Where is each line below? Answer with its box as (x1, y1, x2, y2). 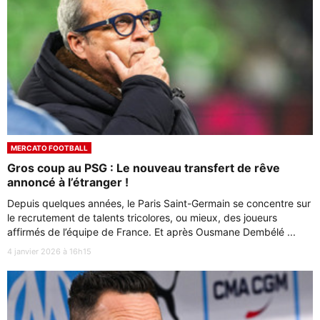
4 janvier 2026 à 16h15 (7, 246, 91, 257)
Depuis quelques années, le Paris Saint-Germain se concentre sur (7, 197, 311, 210)
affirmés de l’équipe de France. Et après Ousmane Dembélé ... (7, 226, 296, 239)
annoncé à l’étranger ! (7, 175, 129, 190)
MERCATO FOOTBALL (11, 144, 88, 153)
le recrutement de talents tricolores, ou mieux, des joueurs (7, 211, 277, 224)
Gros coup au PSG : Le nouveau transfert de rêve (7, 161, 280, 176)
